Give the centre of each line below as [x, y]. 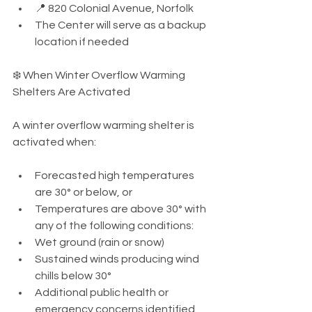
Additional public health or [103, 292]
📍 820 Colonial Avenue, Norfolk [114, 8]
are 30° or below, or [84, 192]
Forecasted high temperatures [116, 175]
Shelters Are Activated [71, 92]
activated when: [54, 142]
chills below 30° [73, 275]
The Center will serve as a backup [122, 25]
